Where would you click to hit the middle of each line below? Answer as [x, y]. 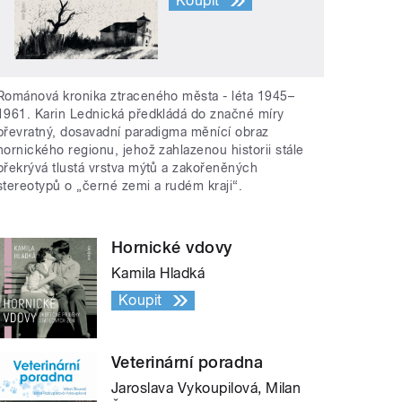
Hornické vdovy [172, 247]
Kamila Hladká [158, 273]
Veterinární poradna [188, 362]
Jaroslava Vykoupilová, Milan [206, 388]
